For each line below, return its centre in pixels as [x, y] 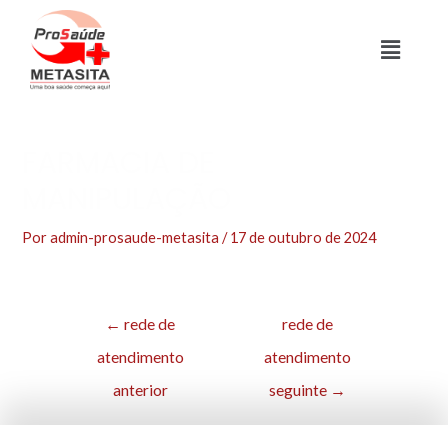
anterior [140, 390]
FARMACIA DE [118, 162]
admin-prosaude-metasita [136, 237]
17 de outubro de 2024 [303, 237]
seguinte [300, 390]
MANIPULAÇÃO [127, 198]
